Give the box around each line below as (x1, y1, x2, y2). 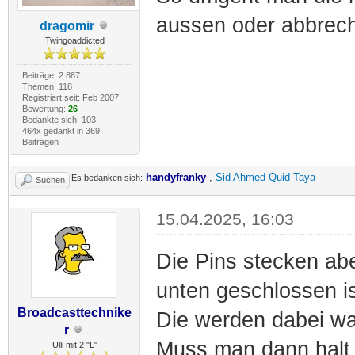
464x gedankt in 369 (21, 125, 100, 136)
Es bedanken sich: (71, 172, 143, 182)
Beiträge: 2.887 (21, 70, 80, 80)
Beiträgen (21, 136, 59, 147)
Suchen (36, 174, 65, 185)
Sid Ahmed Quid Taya (216, 170, 315, 183)
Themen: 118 (21, 81, 72, 91)
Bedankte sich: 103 (21, 114, 96, 124)
